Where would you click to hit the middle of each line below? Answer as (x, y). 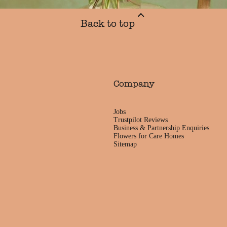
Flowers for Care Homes (149, 136)
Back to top (107, 23)
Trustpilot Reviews (141, 120)
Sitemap (125, 144)
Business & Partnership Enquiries (161, 128)
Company (134, 84)
